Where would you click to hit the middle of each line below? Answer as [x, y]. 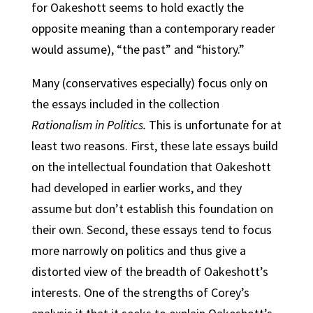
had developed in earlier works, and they [136, 188]
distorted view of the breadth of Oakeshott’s [150, 271]
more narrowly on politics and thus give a [138, 250]
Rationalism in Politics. [88, 125]
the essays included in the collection [125, 104]
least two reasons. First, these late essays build [154, 146]
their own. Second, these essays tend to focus [151, 230]
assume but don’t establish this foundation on [152, 209]
